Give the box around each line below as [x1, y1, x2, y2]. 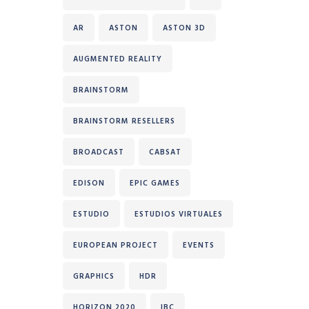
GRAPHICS [73, 270, 114, 282]
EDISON [73, 177, 105, 189]
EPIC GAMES [130, 177, 180, 189]
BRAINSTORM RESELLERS [73, 115, 175, 127]
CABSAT [149, 146, 181, 158]
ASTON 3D [163, 22, 206, 34]
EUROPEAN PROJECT [73, 239, 158, 251]
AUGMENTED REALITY [73, 53, 162, 65]
